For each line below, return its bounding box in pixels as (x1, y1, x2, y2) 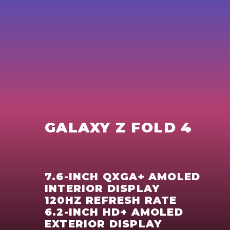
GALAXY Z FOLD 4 (45, 119, 193, 137)
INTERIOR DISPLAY (45, 182, 160, 195)
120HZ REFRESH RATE (45, 194, 177, 207)
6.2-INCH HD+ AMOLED (45, 206, 183, 219)
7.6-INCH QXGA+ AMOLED (45, 170, 201, 183)
